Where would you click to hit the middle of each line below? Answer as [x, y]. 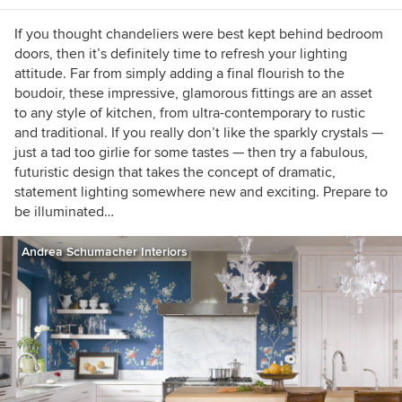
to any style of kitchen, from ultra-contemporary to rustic [190, 113]
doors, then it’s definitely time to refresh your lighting [181, 54]
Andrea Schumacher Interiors [105, 252]
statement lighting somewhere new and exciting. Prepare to [201, 192]
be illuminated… [64, 212]
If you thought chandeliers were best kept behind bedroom [199, 34]
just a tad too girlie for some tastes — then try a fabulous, [191, 153]
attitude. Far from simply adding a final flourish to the [179, 74]
